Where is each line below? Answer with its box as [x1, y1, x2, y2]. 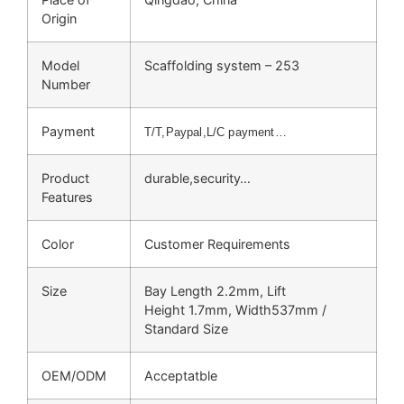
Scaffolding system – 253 [144, 57, 299, 73]
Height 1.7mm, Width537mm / [144, 301, 326, 317]
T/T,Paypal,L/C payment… [144, 124, 287, 139]
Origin [41, 10, 77, 26]
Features [41, 188, 93, 205]
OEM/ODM [41, 367, 106, 383]
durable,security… [144, 170, 251, 186]
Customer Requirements [144, 235, 290, 252]
